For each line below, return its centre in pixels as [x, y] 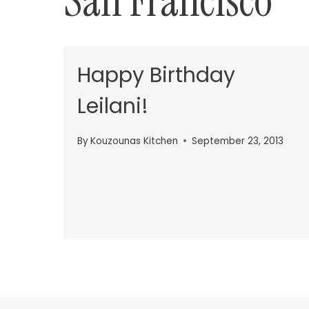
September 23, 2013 [238, 141]
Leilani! [113, 106]
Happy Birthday [156, 75]
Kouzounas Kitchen [134, 141]
